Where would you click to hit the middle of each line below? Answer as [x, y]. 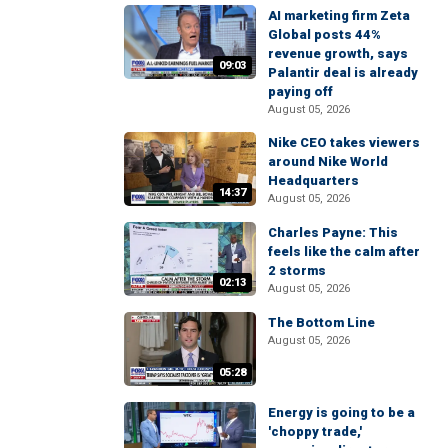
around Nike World [328, 161]
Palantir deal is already [343, 72]
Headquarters [313, 180]
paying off [300, 91]
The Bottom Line [321, 323]
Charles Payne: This [333, 232]
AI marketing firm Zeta [339, 15]
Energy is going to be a [341, 413]
